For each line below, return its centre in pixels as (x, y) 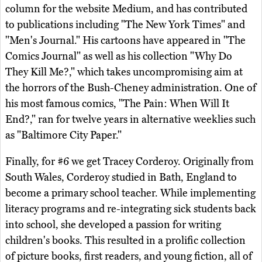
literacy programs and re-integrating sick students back (131, 209)
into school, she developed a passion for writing (113, 225)
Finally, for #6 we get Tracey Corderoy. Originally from (130, 162)
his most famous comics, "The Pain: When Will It (117, 104)
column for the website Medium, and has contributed (126, 9)
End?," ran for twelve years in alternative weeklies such (130, 120)
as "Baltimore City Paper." (63, 135)
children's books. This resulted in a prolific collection (125, 241)
